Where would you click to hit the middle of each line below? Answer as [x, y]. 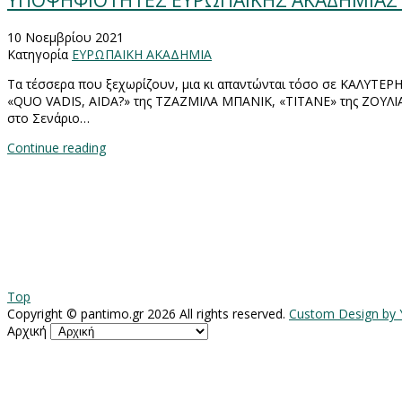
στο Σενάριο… [48, 118]
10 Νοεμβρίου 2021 [66, 37]
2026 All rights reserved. [216, 313]
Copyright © [44, 313]
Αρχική [27, 330]
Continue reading [57, 147]
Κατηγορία [38, 54]
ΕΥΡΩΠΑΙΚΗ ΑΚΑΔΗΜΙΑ [142, 54]
